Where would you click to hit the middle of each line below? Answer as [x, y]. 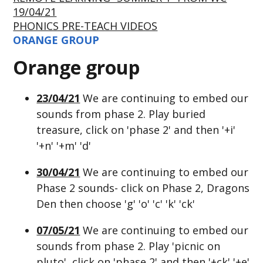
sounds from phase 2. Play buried [121, 114]
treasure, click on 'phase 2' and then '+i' [136, 129]
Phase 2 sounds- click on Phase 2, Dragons [143, 188]
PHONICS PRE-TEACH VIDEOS [85, 26]
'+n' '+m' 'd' [64, 145]
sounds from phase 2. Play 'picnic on [129, 246]
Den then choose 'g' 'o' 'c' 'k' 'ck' [116, 203]
